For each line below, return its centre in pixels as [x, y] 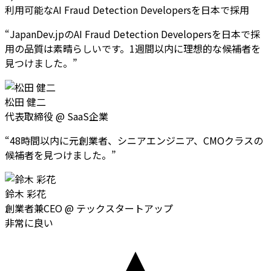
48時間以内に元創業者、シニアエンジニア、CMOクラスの [136, 140]
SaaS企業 [88, 116]
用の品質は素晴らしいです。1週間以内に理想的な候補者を [133, 48]
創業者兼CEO [34, 208]
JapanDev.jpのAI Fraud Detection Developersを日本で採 [135, 34]
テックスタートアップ [125, 208]
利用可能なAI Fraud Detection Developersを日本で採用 [127, 9]
